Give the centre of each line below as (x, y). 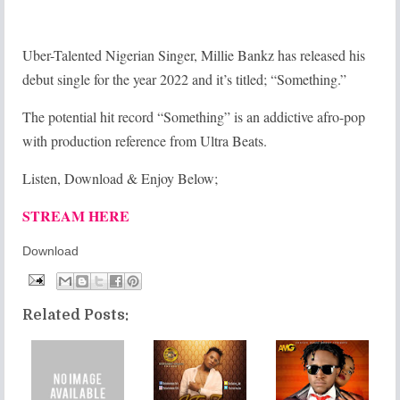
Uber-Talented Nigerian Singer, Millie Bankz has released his (194, 54)
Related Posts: (75, 315)
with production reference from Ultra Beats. (145, 140)
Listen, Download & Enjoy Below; (120, 178)
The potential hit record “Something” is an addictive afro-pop (194, 116)
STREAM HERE (76, 215)
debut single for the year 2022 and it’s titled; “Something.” (184, 79)
